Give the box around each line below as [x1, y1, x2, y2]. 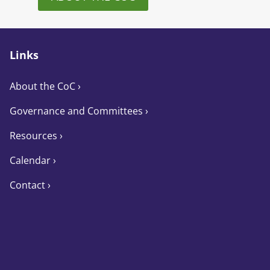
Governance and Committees [9, 104, 145, 118]
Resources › [9, 128, 63, 142]
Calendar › [9, 153, 56, 167]
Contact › [9, 178, 51, 192]
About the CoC [9, 79, 75, 93]
